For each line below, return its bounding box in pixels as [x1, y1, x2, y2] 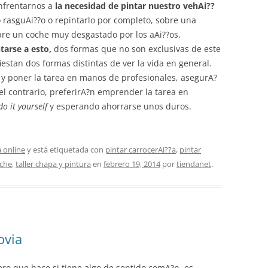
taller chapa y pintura [16, 159, 91, 169]
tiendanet [176, 159, 211, 169]
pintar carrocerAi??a [105, 144, 176, 155]
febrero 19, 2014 [103, 159, 160, 169]
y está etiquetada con [25, 144, 105, 155]
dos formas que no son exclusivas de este [51, 43, 221, 54]
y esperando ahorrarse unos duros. [47, 100, 191, 112]
